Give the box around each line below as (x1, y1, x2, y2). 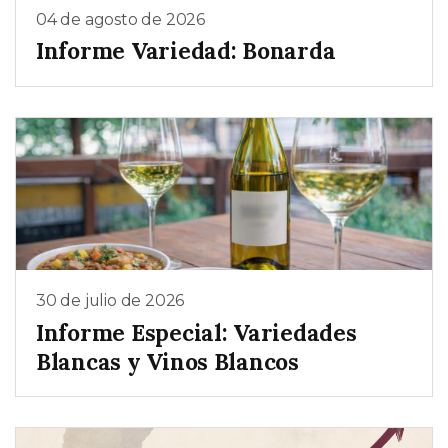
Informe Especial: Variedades (36, 317, 357, 347)
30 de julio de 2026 (36, 291, 185, 311)
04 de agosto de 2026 (36, 9, 205, 29)
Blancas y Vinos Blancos (36, 346, 299, 376)
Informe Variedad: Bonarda (36, 36, 336, 66)
